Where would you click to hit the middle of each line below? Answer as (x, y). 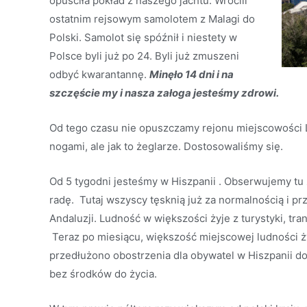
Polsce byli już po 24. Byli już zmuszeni (144, 56)
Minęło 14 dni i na (192, 74)
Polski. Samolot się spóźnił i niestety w (143, 37)
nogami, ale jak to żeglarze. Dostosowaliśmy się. (166, 146)
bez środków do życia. (103, 274)
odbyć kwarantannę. (99, 74)
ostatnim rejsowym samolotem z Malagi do (152, 19)
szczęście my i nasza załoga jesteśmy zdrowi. (164, 93)
